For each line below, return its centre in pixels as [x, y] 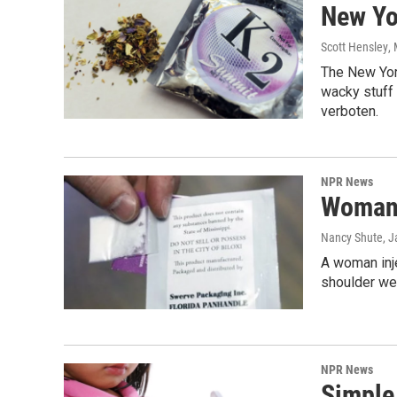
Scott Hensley [354, 47]
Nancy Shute [352, 238]
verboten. [350, 112]
